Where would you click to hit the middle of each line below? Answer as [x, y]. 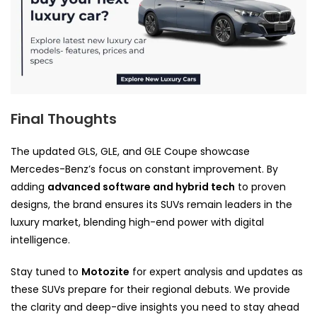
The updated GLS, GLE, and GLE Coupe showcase [130, 152]
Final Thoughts [64, 119]
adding [29, 187]
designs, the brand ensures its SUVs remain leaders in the [151, 205]
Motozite [105, 272]
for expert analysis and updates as [216, 272]
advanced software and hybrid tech [141, 187]
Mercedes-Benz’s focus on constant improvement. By [144, 169]
